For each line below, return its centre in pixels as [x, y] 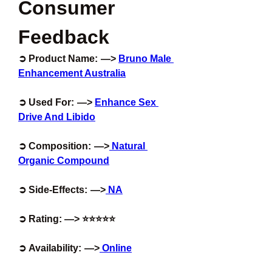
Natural [127, 146]
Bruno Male [145, 59]
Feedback [64, 37]
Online [116, 248]
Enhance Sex [125, 102]
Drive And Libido [57, 117]
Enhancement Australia [72, 73]
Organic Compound [64, 161]
